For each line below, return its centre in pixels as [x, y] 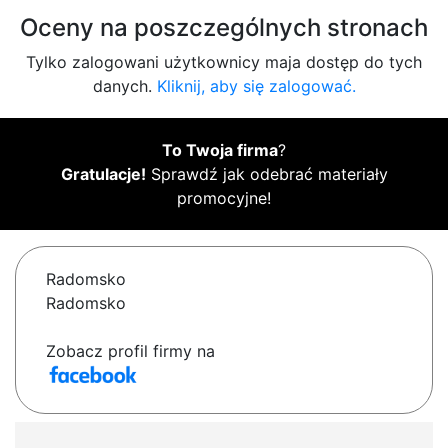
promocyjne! [224, 198]
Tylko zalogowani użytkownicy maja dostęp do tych [224, 62]
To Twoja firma [220, 150]
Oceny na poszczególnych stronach [224, 28]
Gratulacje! [103, 174]
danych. [124, 86]
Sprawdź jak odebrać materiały [266, 174]
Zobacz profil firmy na [130, 351]
